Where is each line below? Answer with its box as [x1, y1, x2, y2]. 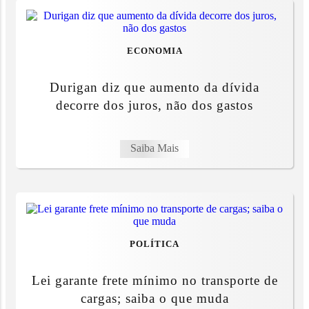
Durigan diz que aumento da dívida [50, 80, 259, 95]
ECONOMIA [126, 46, 183, 56]
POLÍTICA [130, 239, 179, 250]
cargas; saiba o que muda [80, 291, 229, 306]
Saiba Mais [130, 142, 179, 154]
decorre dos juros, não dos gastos [56, 98, 253, 113]
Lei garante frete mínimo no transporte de [31, 273, 278, 288]
